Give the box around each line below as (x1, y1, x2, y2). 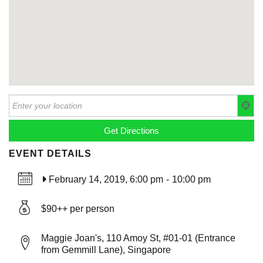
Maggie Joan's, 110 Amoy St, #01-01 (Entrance (41, 233, 235, 244)
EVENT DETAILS (9, 149, 92, 159)
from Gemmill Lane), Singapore (41, 245, 171, 255)
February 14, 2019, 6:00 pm (48, 174, 163, 185)
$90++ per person (41, 204, 114, 214)
